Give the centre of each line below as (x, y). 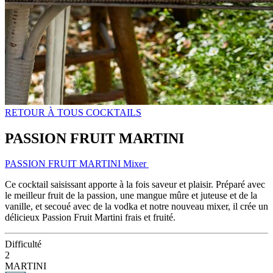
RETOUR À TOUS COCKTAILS (73, 112)
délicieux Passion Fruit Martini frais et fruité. (91, 218)
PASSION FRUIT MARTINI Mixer (77, 164)
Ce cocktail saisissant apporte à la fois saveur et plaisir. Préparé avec (135, 185)
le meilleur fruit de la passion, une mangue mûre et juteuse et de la (131, 196)
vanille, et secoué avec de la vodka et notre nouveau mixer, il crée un (136, 207)
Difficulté (23, 244)
